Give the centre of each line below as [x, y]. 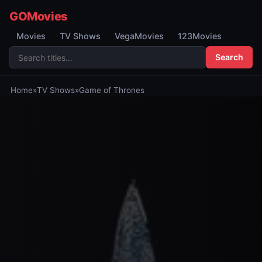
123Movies [200, 36]
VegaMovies [139, 36]
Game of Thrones [111, 90]
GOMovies [39, 16]
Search [229, 57]
